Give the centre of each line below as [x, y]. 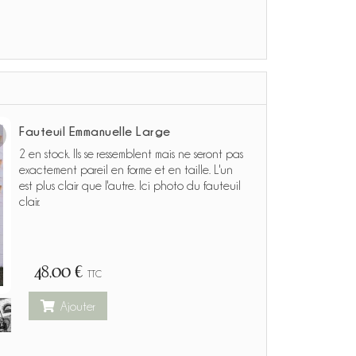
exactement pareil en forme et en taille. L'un [126, 170]
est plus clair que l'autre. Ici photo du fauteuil [130, 186]
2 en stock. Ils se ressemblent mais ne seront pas [131, 154]
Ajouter [78, 307]
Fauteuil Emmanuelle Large [95, 131]
